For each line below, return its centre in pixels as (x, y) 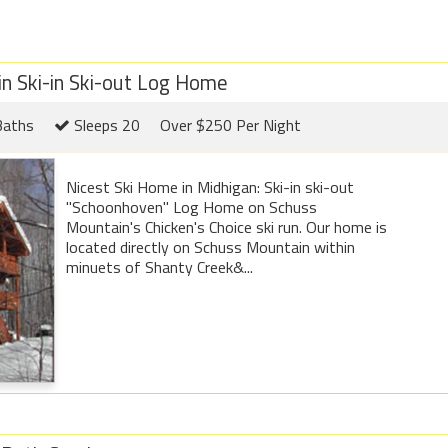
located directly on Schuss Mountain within (210, 246)
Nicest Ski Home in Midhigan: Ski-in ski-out (210, 186)
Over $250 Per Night (230, 124)
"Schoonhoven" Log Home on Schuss (191, 206)
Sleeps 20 (105, 124)
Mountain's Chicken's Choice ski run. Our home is (226, 226)
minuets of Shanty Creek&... (159, 266)
